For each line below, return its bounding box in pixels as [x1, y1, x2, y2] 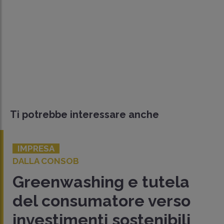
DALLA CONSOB [12, 155, 79, 166]
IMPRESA [17, 143, 54, 153]
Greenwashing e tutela [12, 172, 189, 191]
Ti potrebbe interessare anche [10, 108, 159, 120]
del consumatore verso [12, 191, 190, 210]
